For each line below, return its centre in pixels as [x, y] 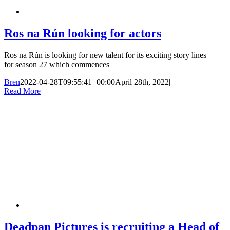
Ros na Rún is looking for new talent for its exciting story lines [105, 55]
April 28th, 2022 [142, 82]
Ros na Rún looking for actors [83, 33]
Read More [22, 91]
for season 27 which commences [57, 64]
